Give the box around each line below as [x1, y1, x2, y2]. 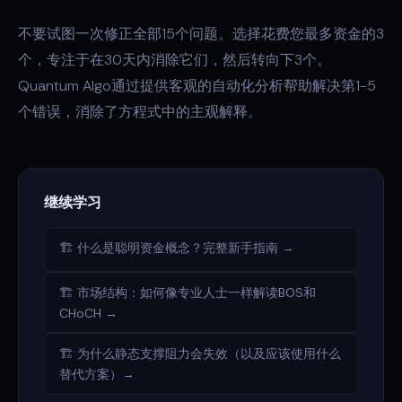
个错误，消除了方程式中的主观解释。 [18, 102, 262, 121]
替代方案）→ [59, 366, 135, 382]
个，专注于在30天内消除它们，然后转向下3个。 [18, 50, 331, 69]
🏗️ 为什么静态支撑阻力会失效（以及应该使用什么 [59, 345, 341, 362]
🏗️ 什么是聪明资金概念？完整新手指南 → [59, 240, 294, 256]
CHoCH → [59, 305, 118, 321]
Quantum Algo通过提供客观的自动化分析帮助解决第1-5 [18, 76, 376, 95]
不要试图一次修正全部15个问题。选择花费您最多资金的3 [18, 24, 384, 43]
